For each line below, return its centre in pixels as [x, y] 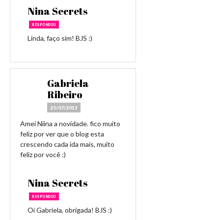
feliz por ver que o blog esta [62, 134]
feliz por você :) [43, 154]
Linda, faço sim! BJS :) [60, 38]
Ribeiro [65, 95]
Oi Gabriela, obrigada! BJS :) [70, 210]
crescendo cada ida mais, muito [67, 144]
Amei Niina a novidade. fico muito [70, 124]
